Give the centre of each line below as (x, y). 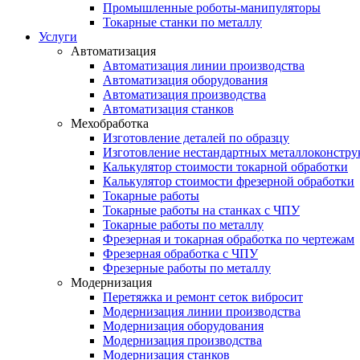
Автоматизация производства (184, 94)
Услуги (58, 37)
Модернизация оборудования (183, 326)
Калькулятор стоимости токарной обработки (225, 167)
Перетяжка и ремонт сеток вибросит (203, 297)
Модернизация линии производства (202, 311)
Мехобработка (110, 123)
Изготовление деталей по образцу (196, 138)
